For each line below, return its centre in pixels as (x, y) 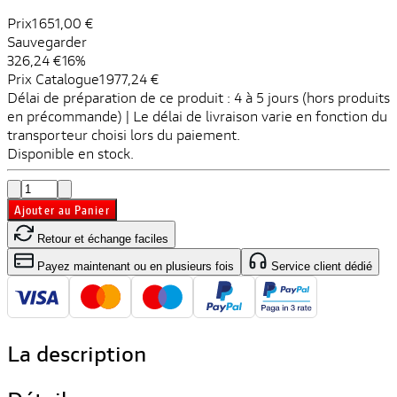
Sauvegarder (47, 42)
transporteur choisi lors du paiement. (124, 135)
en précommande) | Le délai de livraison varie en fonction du (197, 116)
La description (77, 354)
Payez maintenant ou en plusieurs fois (134, 267)
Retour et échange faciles (101, 239)
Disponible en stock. (70, 153)
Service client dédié (320, 267)
